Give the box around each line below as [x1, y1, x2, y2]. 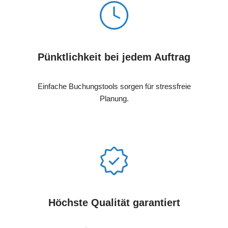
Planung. [99, 94, 129, 103]
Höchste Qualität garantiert [48, 196, 180, 208]
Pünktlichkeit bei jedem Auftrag [38, 51, 190, 63]
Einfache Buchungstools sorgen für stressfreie [37, 81, 191, 91]
